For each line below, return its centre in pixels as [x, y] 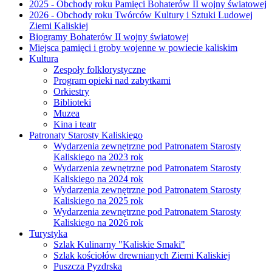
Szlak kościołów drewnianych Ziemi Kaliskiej [142, 255]
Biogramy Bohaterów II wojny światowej [109, 36]
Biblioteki [72, 102]
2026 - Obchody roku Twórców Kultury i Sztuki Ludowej [141, 15]
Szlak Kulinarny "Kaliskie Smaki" [119, 244]
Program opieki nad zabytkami [112, 80]
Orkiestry [71, 91]
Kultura [44, 58]
